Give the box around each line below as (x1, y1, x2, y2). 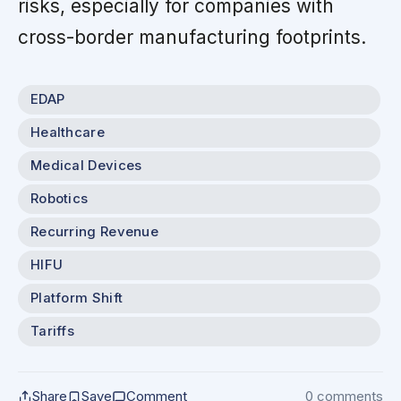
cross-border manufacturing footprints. (18, 26, 366, 49)
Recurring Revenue (30, 224, 159, 241)
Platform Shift (30, 290, 124, 307)
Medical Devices (30, 158, 142, 175)
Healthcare (30, 124, 105, 141)
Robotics (30, 191, 89, 208)
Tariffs (30, 323, 75, 340)
